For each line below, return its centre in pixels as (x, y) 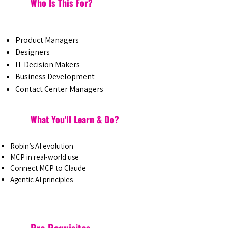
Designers (33, 52)
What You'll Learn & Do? (75, 119)
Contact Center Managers (59, 89)
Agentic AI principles (41, 179)
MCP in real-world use (45, 157)
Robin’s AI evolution (42, 146)
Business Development (55, 77)
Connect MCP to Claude (48, 168)
